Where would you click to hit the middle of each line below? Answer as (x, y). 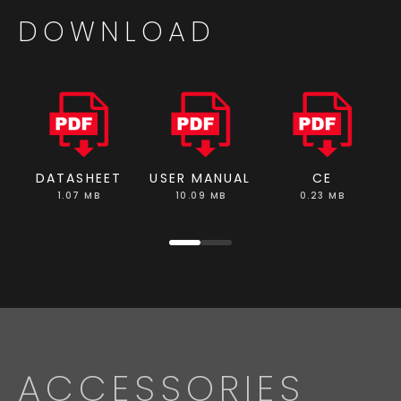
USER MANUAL (200, 179)
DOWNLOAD (117, 33)
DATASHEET (79, 179)
